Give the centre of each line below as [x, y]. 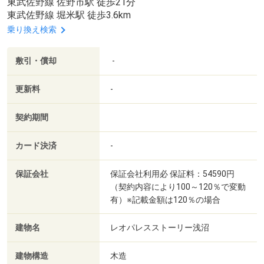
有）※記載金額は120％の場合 [165, 199]
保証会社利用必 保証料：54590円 [172, 174]
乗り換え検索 [32, 30]
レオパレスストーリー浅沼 [161, 227]
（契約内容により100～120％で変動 [178, 187]
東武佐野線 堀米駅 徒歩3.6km [69, 15]
